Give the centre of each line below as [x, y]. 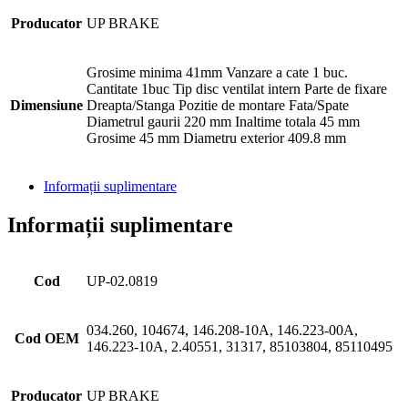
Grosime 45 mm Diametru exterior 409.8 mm [216, 138]
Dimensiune [46, 105]
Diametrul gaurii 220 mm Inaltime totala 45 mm [223, 121]
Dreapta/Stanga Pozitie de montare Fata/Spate [218, 105]
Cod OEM [46, 338]
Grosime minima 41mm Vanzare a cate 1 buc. [217, 72]
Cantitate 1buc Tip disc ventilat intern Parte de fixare [237, 88]
